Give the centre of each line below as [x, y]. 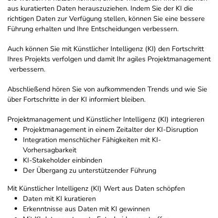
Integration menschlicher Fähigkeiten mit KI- [92, 140]
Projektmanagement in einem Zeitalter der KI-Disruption [110, 130]
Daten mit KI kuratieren [59, 199]
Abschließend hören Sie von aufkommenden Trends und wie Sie [107, 89]
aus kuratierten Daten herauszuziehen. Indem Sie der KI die [100, 9]
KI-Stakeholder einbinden [63, 160]
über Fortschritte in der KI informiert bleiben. [76, 100]
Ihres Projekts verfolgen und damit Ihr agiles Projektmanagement [109, 59]
